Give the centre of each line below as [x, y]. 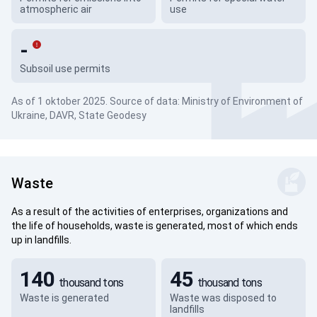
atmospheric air [56, 9]
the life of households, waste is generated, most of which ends [155, 226]
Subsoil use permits [65, 69]
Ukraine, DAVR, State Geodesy [79, 115]
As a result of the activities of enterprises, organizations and [150, 212]
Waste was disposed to [223, 298]
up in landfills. [41, 240]
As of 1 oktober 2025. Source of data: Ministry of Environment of [157, 101]
